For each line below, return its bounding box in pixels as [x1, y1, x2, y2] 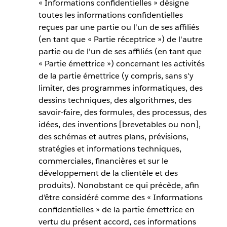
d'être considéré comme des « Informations [38, 192, 203, 203]
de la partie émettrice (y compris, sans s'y [38, 70, 194, 82]
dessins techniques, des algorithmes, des [38, 95, 192, 106]
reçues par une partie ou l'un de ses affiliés [38, 22, 199, 33]
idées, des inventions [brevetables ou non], [38, 119, 201, 130]
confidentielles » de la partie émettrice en [38, 204, 195, 215]
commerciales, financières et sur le [38, 156, 168, 167]
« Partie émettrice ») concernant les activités [38, 58, 205, 69]
